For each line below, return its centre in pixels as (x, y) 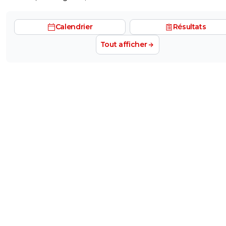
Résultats (189, 27)
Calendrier (74, 27)
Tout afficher (124, 44)
